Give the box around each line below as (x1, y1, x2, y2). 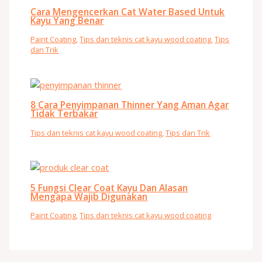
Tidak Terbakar (30, 107, 98, 120)
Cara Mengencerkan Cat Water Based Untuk (30, 5, 225, 18)
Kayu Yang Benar (30, 13, 104, 27)
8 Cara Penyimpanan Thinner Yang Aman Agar (30, 98, 229, 112)
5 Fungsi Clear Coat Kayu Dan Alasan (30, 181, 188, 194)
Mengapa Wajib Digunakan (30, 189, 148, 203)
